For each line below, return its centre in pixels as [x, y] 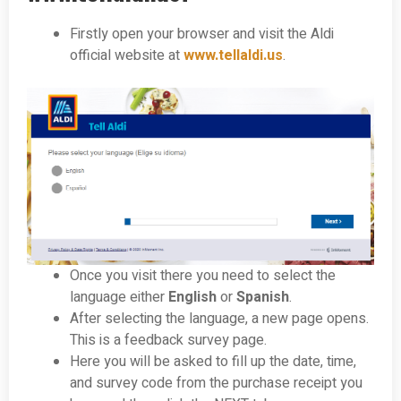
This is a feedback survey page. [168, 340]
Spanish [263, 297]
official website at [127, 56]
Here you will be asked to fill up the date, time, [213, 361]
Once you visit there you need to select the [203, 275]
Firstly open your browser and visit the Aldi [202, 34]
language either [119, 297]
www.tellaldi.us [233, 56]
